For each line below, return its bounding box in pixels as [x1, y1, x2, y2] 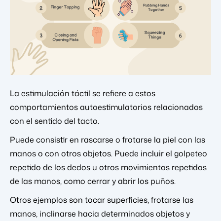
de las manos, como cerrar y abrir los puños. [10, 175, 176, 186]
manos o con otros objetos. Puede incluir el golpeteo [10, 147, 207, 159]
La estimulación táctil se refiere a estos [10, 87, 155, 99]
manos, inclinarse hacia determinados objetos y [10, 208, 190, 219]
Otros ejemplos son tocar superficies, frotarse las [10, 194, 193, 205]
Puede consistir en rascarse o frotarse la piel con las [10, 134, 205, 145]
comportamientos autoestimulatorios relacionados [10, 101, 203, 112]
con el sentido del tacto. [10, 115, 99, 126]
